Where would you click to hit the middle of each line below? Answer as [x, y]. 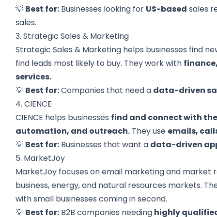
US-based [167, 9]
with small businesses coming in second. [92, 199]
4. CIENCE [34, 104]
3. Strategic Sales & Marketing [72, 36]
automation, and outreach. [73, 131]
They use [149, 131]
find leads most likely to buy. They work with [100, 63]
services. [34, 77]
